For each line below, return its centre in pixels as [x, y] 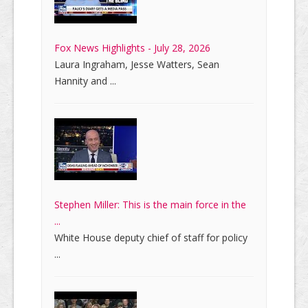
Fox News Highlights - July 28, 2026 [132, 48]
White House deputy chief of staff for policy [151, 238]
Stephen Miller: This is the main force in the [150, 205]
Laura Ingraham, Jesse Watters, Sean [137, 65]
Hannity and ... [85, 81]
